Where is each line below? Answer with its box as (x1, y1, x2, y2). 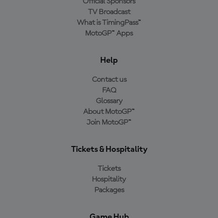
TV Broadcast (88, 8, 130, 16)
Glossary (95, 97, 123, 105)
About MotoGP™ (83, 108, 135, 116)
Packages (94, 186, 124, 194)
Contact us (91, 76, 127, 84)
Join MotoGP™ (87, 119, 131, 127)
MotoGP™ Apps (85, 30, 133, 37)
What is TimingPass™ (77, 19, 141, 27)
